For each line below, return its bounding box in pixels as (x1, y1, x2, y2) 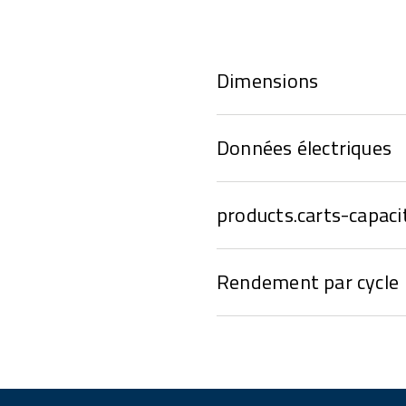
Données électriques (216, 132, 392, 163)
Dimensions (216, 65, 319, 96)
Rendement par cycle (216, 266, 400, 297)
